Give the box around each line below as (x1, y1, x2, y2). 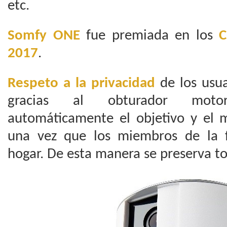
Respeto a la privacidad (8, 76, 160, 91)
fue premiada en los (80, 28, 219, 43)
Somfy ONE (8, 28, 80, 43)
